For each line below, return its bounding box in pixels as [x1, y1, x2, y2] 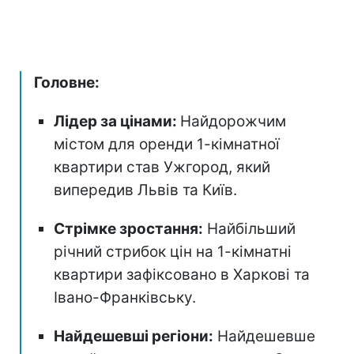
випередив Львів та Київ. [54, 180, 237, 199]
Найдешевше [213, 326, 315, 345]
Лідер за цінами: [54, 111, 180, 130]
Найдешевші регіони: [54, 326, 213, 345]
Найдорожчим [180, 111, 286, 130]
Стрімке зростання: [54, 219, 203, 238]
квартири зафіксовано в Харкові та [54, 265, 310, 284]
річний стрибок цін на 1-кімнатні [54, 242, 292, 261]
